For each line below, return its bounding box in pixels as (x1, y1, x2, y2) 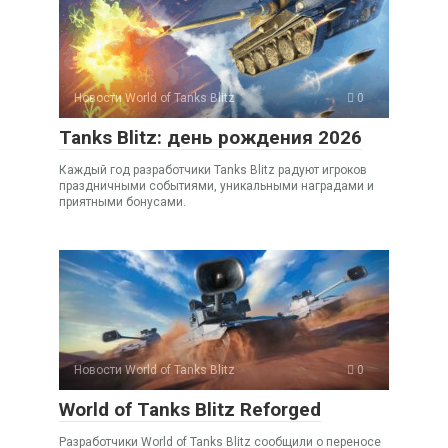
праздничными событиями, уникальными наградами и (59, 178, 374, 193)
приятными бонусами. (59, 194, 186, 209)
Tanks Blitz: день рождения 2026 (59, 125, 362, 149)
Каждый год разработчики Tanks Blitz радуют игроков (59, 162, 367, 177)
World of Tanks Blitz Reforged (59, 397, 321, 421)
